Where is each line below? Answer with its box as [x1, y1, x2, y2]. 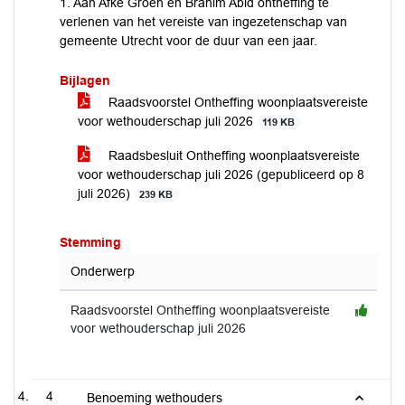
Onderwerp [71, 264, 135, 278]
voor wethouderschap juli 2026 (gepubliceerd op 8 [78, 167, 364, 182]
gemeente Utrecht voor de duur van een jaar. [60, 33, 317, 48]
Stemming [60, 235, 121, 250]
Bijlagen [60, 73, 110, 88]
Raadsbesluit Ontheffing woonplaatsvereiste [105, 148, 360, 163]
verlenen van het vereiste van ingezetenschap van [60, 14, 347, 29]
